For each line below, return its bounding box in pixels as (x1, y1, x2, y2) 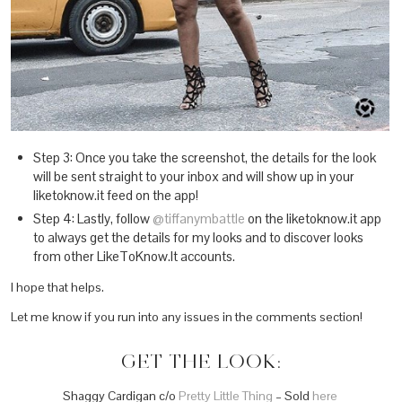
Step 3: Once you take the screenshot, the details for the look (33, 149, 376, 167)
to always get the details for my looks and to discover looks (33, 229, 363, 247)
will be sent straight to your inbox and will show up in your (33, 168, 354, 186)
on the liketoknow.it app (245, 210, 381, 228)
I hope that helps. (11, 279, 104, 296)
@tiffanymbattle (153, 210, 245, 228)
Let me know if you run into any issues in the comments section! (11, 309, 363, 326)
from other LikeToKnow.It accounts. (33, 248, 235, 266)
